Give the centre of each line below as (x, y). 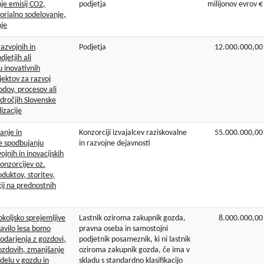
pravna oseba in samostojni (123, 229)
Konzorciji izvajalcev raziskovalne (133, 133)
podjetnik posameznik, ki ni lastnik (135, 240)
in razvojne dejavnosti (115, 144)
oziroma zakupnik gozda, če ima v (134, 250)
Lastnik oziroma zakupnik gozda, (132, 219)
